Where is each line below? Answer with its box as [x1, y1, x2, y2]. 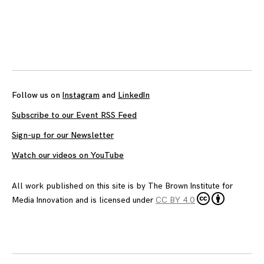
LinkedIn [118, 90, 150, 100]
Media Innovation [12, 194, 73, 205]
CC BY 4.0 [156, 194, 195, 205]
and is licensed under [73, 194, 156, 205]
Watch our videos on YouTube [12, 150, 124, 160]
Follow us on [12, 90, 62, 100]
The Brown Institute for [148, 180, 233, 191]
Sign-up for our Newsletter [12, 130, 114, 140]
